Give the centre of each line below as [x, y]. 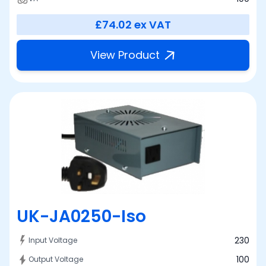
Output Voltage [56, 259]
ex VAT [153, 24]
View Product [125, 55]
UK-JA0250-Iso [81, 216]
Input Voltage [53, 240]
